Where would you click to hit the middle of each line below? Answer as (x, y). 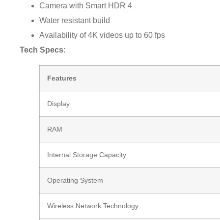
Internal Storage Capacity (87, 154)
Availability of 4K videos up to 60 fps (102, 35)
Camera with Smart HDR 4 (86, 5)
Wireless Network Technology (93, 206)
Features (62, 78)
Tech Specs (42, 50)
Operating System (75, 180)
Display (59, 103)
